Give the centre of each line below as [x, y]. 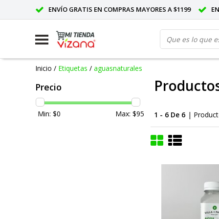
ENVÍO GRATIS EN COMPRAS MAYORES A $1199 [120, 9]
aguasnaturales [118, 68]
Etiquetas [73, 68]
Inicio [44, 68]
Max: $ [126, 113]
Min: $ [47, 113]
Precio [48, 87]
